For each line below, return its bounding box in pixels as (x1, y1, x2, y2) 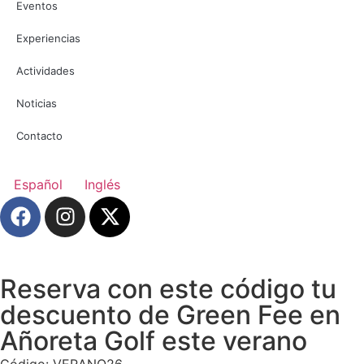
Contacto (16, 129, 63, 143)
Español (14, 175, 63, 193)
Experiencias (16, 32, 80, 45)
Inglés (84, 175, 120, 193)
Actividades (16, 64, 75, 78)
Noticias (16, 97, 57, 110)
